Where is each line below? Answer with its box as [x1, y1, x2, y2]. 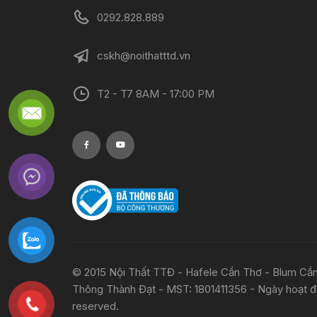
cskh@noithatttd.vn [97, 49, 190, 62]
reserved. [72, 299, 119, 313]
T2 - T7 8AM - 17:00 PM [97, 87, 214, 100]
